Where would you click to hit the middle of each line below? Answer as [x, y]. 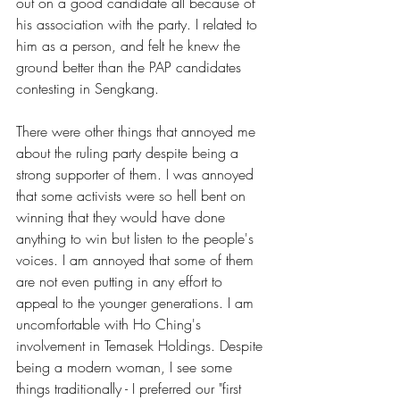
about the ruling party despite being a [129, 152]
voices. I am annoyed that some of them [137, 259]
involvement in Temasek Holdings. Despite [142, 345]
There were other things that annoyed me [138, 131]
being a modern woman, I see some [126, 367]
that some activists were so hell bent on [133, 195]
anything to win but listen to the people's [137, 238]
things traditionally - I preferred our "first [131, 388]
